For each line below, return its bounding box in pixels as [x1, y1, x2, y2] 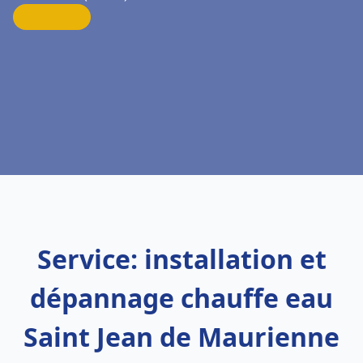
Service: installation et [36, 241, 327, 276]
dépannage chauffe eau [30, 280, 333, 315]
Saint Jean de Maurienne [23, 319, 340, 354]
